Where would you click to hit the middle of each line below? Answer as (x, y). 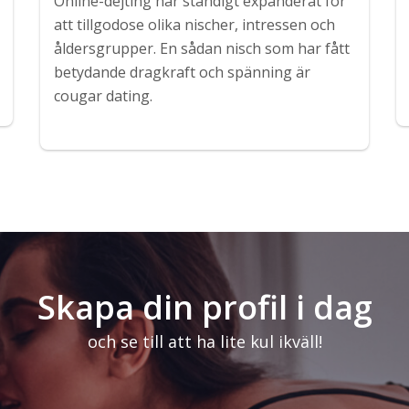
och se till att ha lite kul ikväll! (204, 342)
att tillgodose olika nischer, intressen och (194, 25)
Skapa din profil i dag (204, 308)
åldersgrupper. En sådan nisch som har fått (201, 49)
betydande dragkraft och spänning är (182, 73)
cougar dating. (103, 96)
